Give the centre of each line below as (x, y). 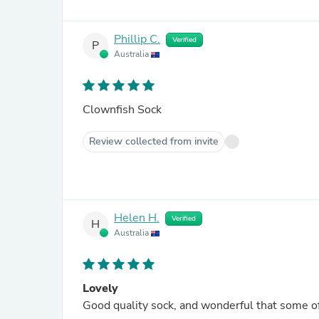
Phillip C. (137, 40)
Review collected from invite (154, 141)
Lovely (100, 288)
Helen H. (137, 218)
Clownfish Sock (122, 110)
